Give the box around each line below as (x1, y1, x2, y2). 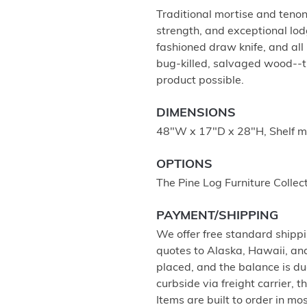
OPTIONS (156, 158, 212, 171)
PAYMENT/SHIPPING (156, 210, 278, 223)
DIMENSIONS (156, 107, 236, 120)
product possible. (156, 75, 244, 86)
